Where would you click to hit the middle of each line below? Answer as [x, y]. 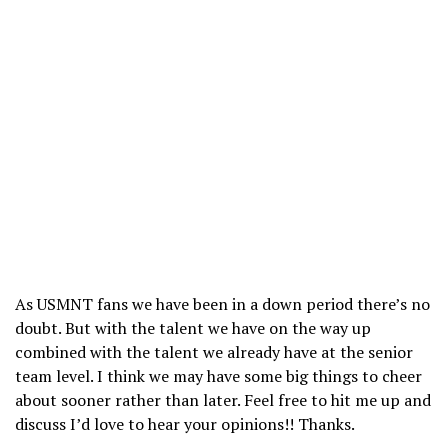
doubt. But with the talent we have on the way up [193, 327]
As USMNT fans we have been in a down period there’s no [222, 303]
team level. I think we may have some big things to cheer [218, 375]
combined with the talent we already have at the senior [214, 351]
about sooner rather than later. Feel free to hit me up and [223, 399]
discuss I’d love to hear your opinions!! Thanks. [185, 423]
